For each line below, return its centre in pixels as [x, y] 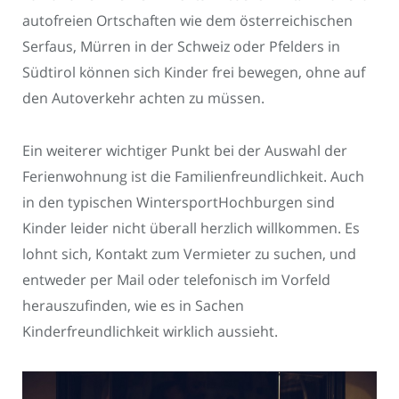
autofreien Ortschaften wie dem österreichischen [187, 21]
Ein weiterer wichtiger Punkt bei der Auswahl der [185, 150]
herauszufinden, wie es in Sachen [133, 305]
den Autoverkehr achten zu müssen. [143, 98]
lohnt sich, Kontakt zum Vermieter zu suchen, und [189, 253]
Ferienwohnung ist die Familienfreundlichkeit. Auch [193, 176]
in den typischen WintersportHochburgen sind [179, 202]
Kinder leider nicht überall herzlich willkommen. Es [191, 228]
